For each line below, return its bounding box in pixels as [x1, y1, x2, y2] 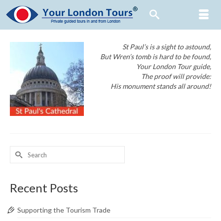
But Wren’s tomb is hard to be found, [100, 52, 211, 61]
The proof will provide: [141, 72, 211, 80]
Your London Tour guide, [136, 62, 211, 71]
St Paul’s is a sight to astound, [122, 42, 211, 51]
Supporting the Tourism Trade [17, 206, 110, 214]
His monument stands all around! [110, 82, 211, 90]
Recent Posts [10, 181, 78, 195]
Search [9, 146, 31, 154]
